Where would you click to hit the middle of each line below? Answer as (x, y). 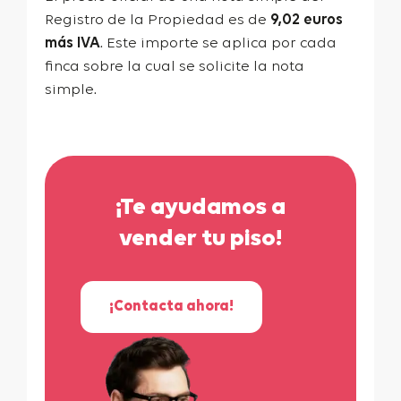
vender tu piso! (200, 239)
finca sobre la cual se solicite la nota (175, 67)
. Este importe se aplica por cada (218, 44)
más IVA (73, 44)
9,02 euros (305, 21)
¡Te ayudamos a (200, 208)
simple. (71, 90)
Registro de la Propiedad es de (156, 21)
